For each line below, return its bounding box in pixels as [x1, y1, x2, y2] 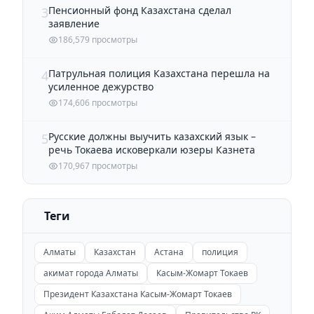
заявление [48, 16, 100, 30]
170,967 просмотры [58, 159, 137, 172]
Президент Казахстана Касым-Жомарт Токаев [43, 287, 232, 300]
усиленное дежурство [48, 79, 153, 93]
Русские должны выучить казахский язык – [48, 129, 256, 143]
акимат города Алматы [43, 266, 138, 279]
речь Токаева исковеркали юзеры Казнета [48, 142, 255, 156]
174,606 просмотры [58, 96, 137, 109]
